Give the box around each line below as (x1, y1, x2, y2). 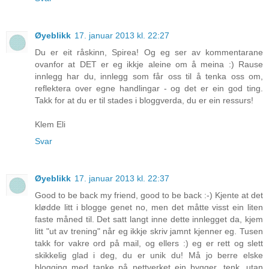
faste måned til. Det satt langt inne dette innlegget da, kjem (35, 214, 263, 224)
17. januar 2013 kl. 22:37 (74, 173, 169, 183)
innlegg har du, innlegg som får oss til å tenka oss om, (35, 71, 263, 81)
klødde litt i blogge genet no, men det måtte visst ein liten (35, 202, 263, 212)
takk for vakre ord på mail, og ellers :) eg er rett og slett (35, 238, 263, 248)
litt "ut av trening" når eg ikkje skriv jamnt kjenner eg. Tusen (35, 226, 263, 236)
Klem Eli (35, 119, 65, 129)
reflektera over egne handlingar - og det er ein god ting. (35, 83, 263, 93)
